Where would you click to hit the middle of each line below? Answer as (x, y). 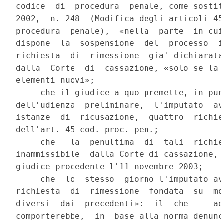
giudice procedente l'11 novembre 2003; (110, 167)
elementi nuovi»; (55, 80)
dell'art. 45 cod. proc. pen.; (88, 130)
